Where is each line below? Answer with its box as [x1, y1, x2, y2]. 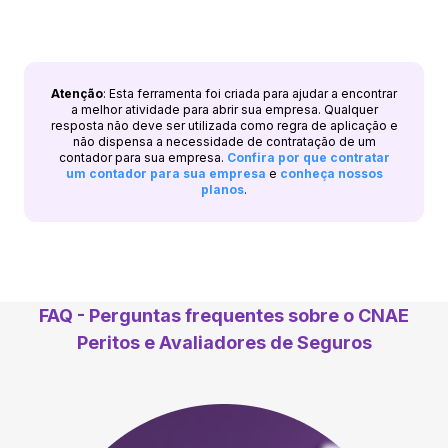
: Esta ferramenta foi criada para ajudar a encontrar [103, 85, 397, 101]
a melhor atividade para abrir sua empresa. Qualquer [70, 101, 378, 117]
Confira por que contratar [226, 149, 390, 165]
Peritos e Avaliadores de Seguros [76, 331, 372, 353]
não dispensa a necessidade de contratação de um [72, 133, 376, 149]
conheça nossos [279, 165, 383, 181]
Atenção [51, 85, 103, 101]
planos [201, 181, 244, 197]
